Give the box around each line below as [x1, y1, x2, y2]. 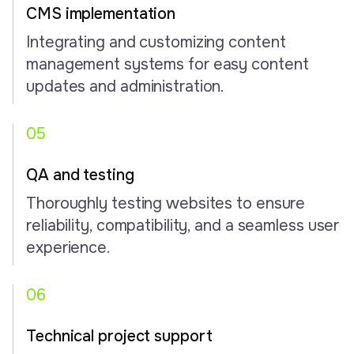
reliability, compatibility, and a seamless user [26, 215, 340, 235]
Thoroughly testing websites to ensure [26, 193, 306, 213]
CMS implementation [26, 3, 176, 24]
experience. [26, 237, 111, 258]
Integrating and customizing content [26, 32, 286, 52]
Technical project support [26, 326, 213, 346]
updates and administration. [26, 76, 225, 96]
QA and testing [26, 164, 134, 185]
